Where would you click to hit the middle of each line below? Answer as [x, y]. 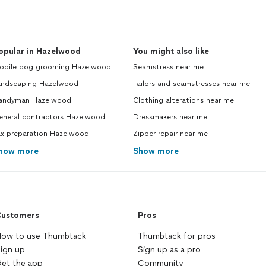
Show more [156, 151]
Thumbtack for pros [177, 236]
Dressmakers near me [170, 117]
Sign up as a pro [169, 250]
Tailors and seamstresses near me [191, 84]
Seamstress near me [168, 67]
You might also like [171, 52]
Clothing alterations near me [183, 101]
